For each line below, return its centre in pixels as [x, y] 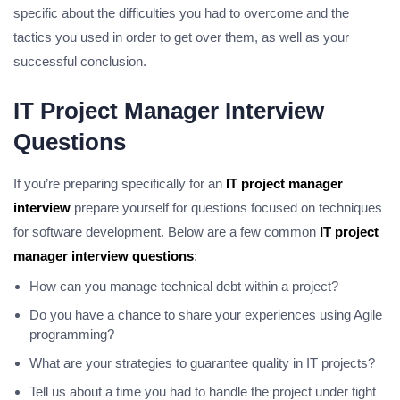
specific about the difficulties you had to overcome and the [181, 13]
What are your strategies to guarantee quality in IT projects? [202, 363]
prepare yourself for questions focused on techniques [226, 208]
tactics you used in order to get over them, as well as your [181, 37]
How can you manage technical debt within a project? [184, 287]
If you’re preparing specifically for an [120, 184]
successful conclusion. [80, 62]
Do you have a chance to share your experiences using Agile [206, 315]
